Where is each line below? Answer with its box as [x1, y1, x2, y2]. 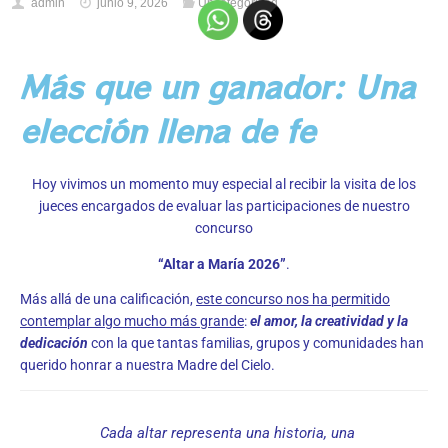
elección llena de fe [20, 109, 315, 153]
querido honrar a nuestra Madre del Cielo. [20, 357, 275, 374]
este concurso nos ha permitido [196, 291, 390, 308]
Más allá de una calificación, [20, 291, 196, 308]
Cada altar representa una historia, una [100, 423, 355, 442]
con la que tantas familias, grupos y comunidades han [88, 335, 424, 352]
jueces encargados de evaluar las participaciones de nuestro [38, 198, 410, 215]
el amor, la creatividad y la [250, 313, 408, 330]
